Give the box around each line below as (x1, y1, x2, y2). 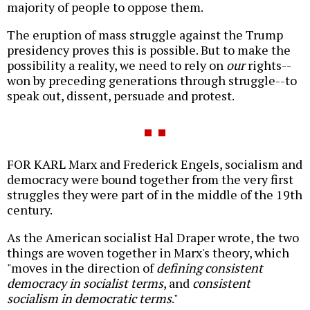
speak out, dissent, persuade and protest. (7, 87, 235, 104)
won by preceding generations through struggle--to (7, 72, 297, 89)
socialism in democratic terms (7, 290, 172, 307)
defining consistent (156, 259, 263, 277)
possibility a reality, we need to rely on (7, 57, 226, 74)
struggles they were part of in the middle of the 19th (7, 186, 302, 203)
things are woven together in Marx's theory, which (7, 244, 289, 262)
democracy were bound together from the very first (7, 171, 293, 188)
